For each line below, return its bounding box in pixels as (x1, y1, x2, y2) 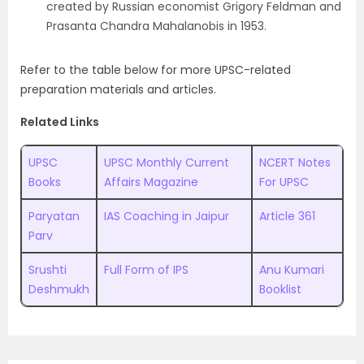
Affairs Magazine (104, 174, 198, 190)
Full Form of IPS (104, 262, 188, 278)
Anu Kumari (259, 262, 324, 278)
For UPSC (259, 174, 309, 190)
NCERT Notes (259, 154, 331, 171)
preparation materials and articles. (20, 81, 216, 97)
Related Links (20, 114, 99, 130)
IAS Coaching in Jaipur (104, 208, 229, 224)
